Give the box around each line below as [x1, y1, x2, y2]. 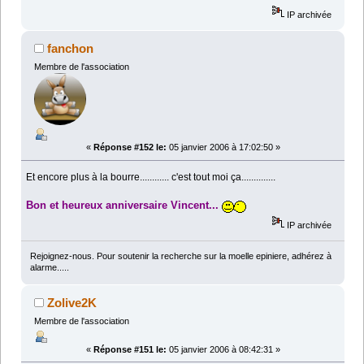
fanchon [47, 41, 94, 56]
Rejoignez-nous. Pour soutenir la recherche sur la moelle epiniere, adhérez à [29, 250, 331, 261]
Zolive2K [47, 295, 97, 310]
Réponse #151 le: [93, 344, 167, 354]
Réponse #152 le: [93, 142, 167, 153]
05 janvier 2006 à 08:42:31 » [166, 344, 280, 354]
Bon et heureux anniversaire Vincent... [26, 199, 223, 212]
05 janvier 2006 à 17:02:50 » [166, 142, 280, 153]
